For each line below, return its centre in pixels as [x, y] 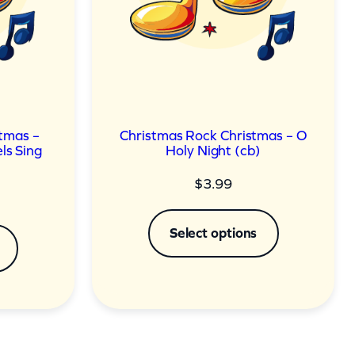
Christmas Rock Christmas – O [213, 135]
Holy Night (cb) [213, 150]
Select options [213, 233]
